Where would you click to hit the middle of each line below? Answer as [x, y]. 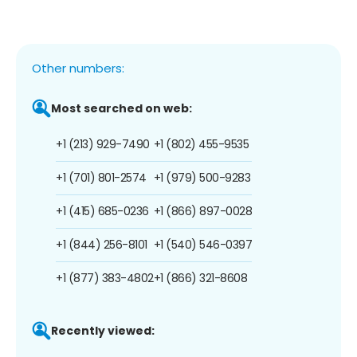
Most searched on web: [122, 108]
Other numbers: [78, 68]
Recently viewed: [103, 330]
